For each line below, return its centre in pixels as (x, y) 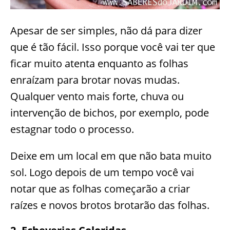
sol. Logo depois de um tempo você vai (102, 172)
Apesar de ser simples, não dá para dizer (106, 30)
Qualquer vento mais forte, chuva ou (97, 96)
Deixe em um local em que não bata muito (111, 156)
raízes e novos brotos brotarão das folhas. (110, 205)
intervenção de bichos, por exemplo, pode (110, 112)
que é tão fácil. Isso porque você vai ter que (113, 47)
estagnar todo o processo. (72, 129)
